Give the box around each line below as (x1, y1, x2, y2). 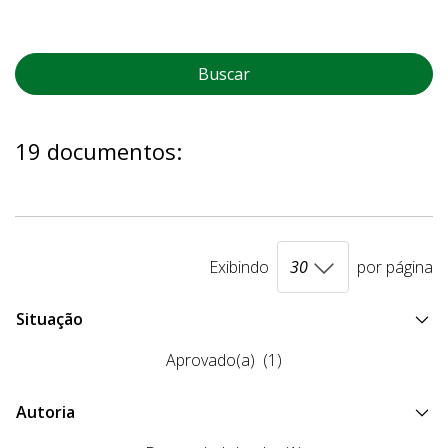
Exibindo (209, 256, 269, 279)
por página (357, 256, 433, 279)
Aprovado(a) (166, 349, 255, 372)
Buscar (198, 63, 250, 86)
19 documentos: (15, 136, 182, 167)
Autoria (16, 401, 75, 424)
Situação (16, 308, 83, 331)
